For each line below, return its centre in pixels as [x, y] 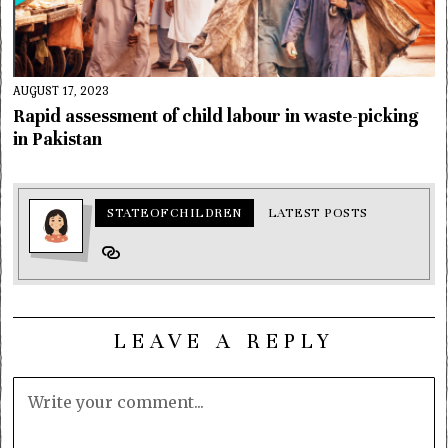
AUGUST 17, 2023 [61, 90]
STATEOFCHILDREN [174, 212]
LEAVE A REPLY [223, 340]
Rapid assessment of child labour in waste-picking [216, 115]
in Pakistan [58, 138]
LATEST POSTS [317, 212]
